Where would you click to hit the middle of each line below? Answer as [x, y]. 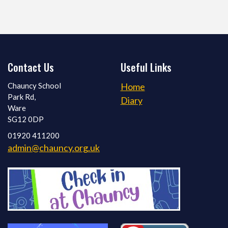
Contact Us [31, 67]
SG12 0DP [26, 119]
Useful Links [146, 67]
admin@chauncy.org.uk [54, 148]
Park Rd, [22, 97]
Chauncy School [34, 86]
